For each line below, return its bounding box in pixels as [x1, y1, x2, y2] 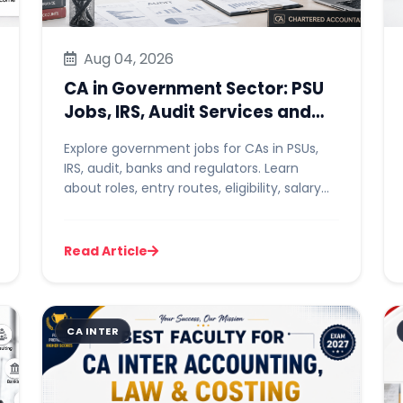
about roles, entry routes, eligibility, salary [64, 179, 321, 197]
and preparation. [64, 199, 168, 217]
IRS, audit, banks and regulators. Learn [64, 159, 299, 177]
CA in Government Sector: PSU [64, 77, 324, 100]
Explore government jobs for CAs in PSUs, [64, 139, 318, 157]
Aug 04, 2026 [80, 49, 174, 69]
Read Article [64, 242, 148, 260]
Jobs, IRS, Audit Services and [64, 101, 311, 123]
